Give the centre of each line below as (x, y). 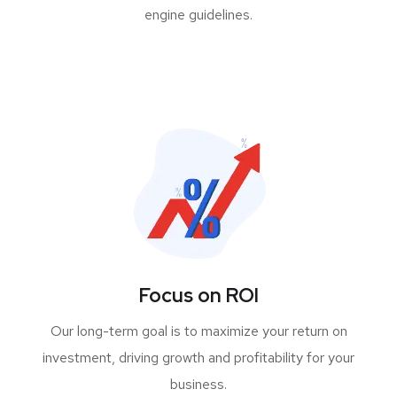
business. (198, 384)
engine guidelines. (198, 15)
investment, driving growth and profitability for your (198, 358)
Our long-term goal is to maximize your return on (198, 331)
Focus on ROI (198, 296)
